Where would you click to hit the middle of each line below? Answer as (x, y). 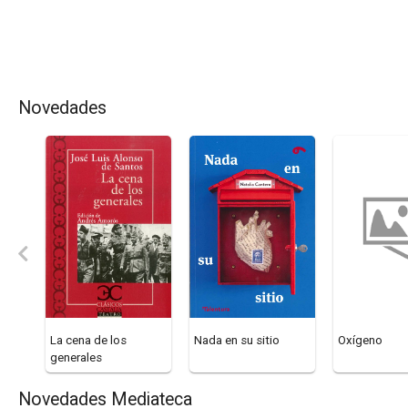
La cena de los (88, 341)
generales (76, 358)
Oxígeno (360, 341)
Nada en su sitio (237, 341)
